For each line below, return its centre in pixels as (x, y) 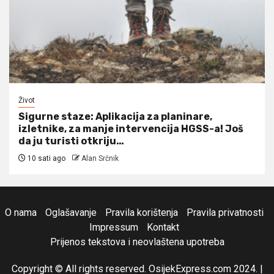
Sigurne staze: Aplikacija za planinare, (115, 116)
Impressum (113, 227)
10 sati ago (46, 158)
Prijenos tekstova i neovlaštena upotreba (137, 242)
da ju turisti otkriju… (71, 141)
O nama (20, 212)
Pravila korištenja (141, 212)
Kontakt (163, 227)
